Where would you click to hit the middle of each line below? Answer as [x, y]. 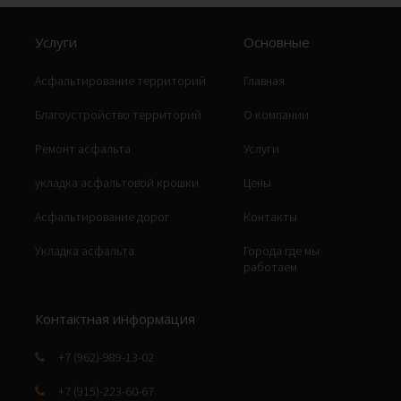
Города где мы [282, 250]
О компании [277, 114]
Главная [264, 80]
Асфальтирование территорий [120, 80]
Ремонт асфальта [83, 148]
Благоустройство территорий [118, 114]
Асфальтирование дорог [102, 216]
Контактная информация [115, 318]
